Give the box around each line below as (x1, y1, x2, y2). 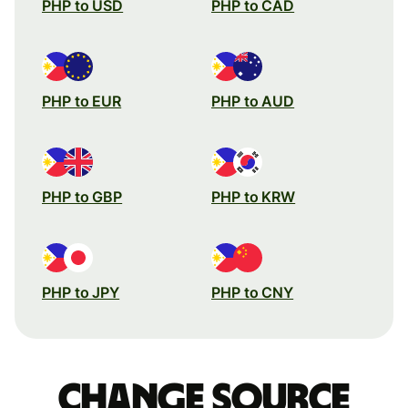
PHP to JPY (42, 282, 120, 301)
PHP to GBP (42, 187, 123, 206)
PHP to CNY (211, 282, 294, 301)
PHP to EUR (42, 91, 122, 110)
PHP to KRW (211, 187, 296, 206)
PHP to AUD (211, 91, 295, 110)
